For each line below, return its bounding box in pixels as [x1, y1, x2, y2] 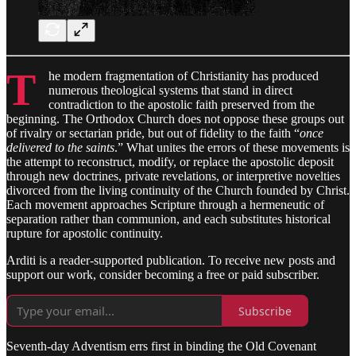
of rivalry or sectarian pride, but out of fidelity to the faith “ [6, 126, 300, 141]
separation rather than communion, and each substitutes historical [6, 212, 331, 226]
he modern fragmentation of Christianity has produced [48, 69, 319, 83]
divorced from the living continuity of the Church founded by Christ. [6, 184, 350, 198]
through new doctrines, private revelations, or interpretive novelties [6, 169, 340, 184]
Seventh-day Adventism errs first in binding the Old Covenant [6, 339, 316, 354]
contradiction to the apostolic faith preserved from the [48, 98, 315, 112]
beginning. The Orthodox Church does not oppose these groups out [6, 112, 344, 126]
